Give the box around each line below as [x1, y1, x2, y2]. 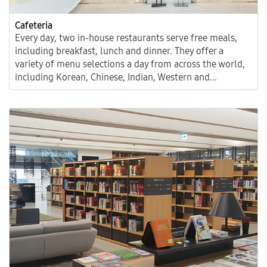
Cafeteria [15, 20, 52, 32]
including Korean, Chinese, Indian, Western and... [15, 72, 217, 83]
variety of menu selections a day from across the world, [15, 58, 245, 70]
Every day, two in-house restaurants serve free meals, [15, 32, 237, 44]
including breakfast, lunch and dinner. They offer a [15, 45, 223, 57]
